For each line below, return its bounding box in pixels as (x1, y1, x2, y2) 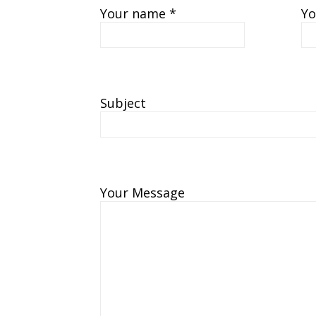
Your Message (100, 183, 185, 201)
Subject (100, 94, 146, 111)
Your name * (100, 4, 176, 22)
